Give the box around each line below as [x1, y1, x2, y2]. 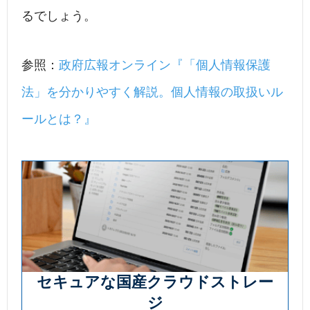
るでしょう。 [21, 9, 96, 24]
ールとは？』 [21, 112, 96, 127]
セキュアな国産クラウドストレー [37, 273, 273, 291]
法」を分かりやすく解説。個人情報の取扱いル [21, 85, 283, 100]
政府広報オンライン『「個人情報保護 [59, 58, 271, 73]
